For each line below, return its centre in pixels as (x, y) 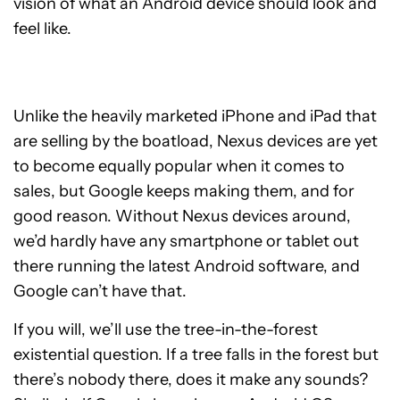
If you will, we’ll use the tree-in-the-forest (166, 330)
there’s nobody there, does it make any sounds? (191, 380)
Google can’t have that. (100, 292)
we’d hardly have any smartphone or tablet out (186, 242)
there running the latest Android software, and (187, 267)
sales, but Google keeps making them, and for (184, 192)
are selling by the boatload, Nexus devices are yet (196, 142)
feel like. (42, 29)
